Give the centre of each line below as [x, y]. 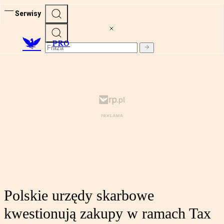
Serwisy [28, 13]
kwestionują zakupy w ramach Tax [107, 213]
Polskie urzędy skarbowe [79, 195]
